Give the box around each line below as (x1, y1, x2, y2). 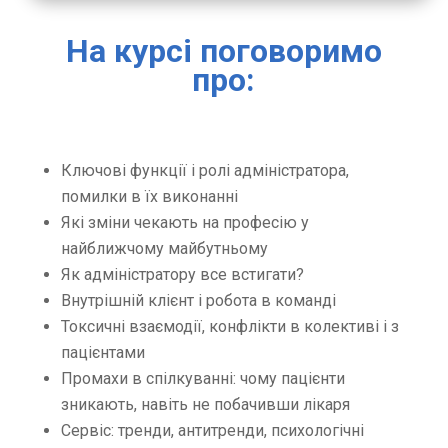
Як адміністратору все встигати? (60, 265, 304, 285)
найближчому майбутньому (60, 239, 268, 259)
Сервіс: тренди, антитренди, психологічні (60, 421, 364, 441)
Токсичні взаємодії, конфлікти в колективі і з (60, 317, 399, 337)
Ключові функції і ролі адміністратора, (60, 161, 349, 181)
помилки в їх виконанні (60, 187, 238, 207)
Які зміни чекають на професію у (60, 213, 309, 233)
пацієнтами (60, 343, 145, 363)
